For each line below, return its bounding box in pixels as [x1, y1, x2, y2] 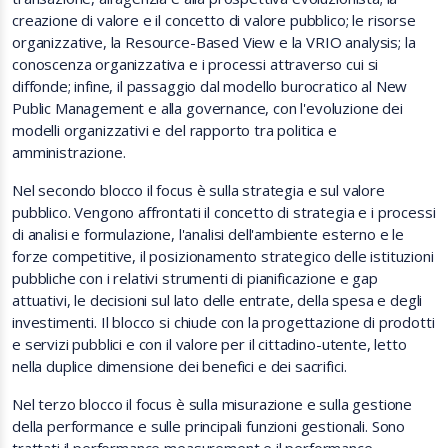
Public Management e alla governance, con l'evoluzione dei [12, 98, 403, 118]
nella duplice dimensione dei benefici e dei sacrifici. [12, 356, 347, 376]
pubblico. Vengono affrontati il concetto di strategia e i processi [12, 202, 436, 222]
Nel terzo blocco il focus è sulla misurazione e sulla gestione [12, 394, 413, 414]
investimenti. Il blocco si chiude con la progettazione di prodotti [12, 312, 435, 332]
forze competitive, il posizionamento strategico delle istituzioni [12, 246, 434, 266]
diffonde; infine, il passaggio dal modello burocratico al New [12, 76, 408, 96]
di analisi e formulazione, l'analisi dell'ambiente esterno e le [12, 224, 404, 244]
